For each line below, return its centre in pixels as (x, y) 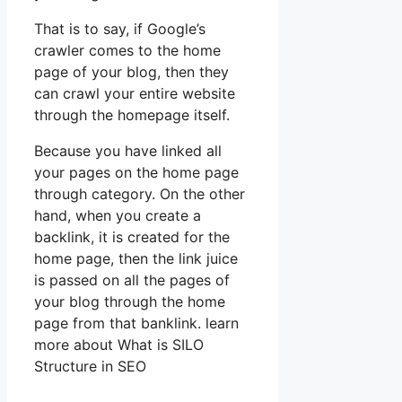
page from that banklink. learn (136, 323)
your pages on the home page (136, 172)
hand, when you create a (118, 215)
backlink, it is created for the (132, 236)
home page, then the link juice (136, 258)
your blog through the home (130, 301)
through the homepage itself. (132, 114)
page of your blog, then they (131, 71)
